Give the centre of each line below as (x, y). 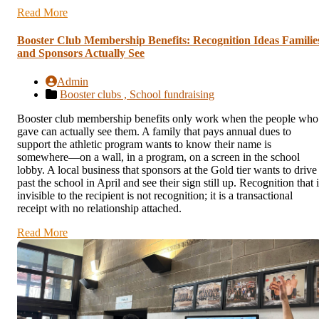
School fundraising (172, 94)
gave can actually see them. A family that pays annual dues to (154, 131)
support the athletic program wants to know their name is (144, 144)
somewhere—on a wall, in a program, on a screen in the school (158, 157)
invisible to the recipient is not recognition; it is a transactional (155, 195)
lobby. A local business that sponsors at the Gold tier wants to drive (167, 169)
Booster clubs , (95, 94)
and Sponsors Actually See (81, 53)
